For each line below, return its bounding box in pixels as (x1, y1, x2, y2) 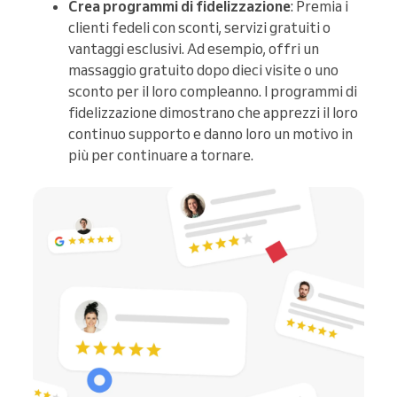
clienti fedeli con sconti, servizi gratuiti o (68, 19, 331, 37)
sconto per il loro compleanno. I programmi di (68, 82, 357, 101)
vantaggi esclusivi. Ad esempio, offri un (68, 40, 319, 58)
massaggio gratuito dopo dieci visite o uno (68, 61, 339, 80)
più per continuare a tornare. (68, 146, 253, 165)
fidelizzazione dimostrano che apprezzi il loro (68, 104, 358, 122)
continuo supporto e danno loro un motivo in (68, 125, 353, 144)
